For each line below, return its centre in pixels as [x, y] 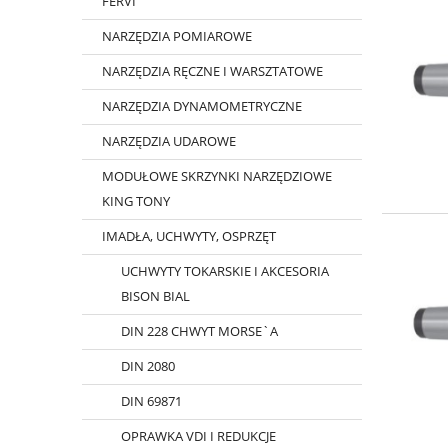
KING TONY [135, 201]
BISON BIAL [155, 296]
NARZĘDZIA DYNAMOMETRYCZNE [201, 106]
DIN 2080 [148, 366]
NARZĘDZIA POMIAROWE [176, 36]
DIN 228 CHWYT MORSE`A [199, 331]
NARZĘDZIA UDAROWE [168, 141]
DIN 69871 [151, 401]
